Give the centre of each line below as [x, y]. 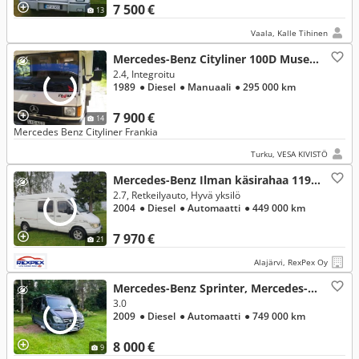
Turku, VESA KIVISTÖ [289, 154]
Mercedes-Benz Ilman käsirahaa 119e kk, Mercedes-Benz [316, 180]
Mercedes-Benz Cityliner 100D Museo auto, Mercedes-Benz [314, 59]
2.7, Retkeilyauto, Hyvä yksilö [177, 195]
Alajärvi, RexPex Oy [291, 262]
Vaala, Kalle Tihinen [289, 33]
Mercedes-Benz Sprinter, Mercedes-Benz [313, 288]
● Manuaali [206, 87]
